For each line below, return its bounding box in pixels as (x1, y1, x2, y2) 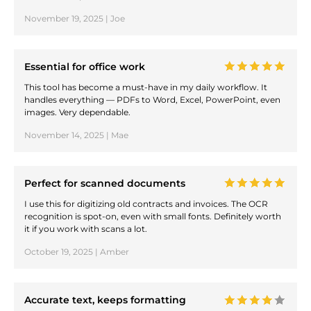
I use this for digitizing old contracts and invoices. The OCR (24, 199, 268, 210)
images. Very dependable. (24, 107, 131, 118)
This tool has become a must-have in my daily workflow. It (24, 82, 267, 93)
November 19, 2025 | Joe (24, 12, 125, 24)
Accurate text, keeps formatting (24, 294, 186, 307)
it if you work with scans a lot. (24, 224, 147, 235)
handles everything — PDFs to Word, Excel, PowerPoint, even (24, 94, 280, 106)
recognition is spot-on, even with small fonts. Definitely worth (24, 211, 281, 222)
